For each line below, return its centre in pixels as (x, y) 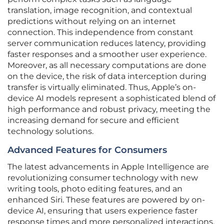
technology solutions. (50, 131)
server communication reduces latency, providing (107, 43)
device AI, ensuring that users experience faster (102, 211)
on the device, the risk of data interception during (107, 76)
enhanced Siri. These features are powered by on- (106, 200)
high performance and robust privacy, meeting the (109, 109)
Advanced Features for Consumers (87, 150)
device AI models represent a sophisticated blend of (111, 98)
